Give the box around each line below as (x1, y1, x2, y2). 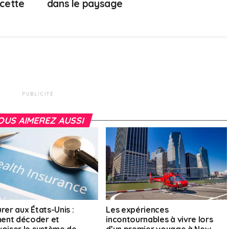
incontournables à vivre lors (106, 214, 213, 225)
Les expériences (106, 204, 169, 215)
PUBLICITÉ (21, 91, 54, 97)
